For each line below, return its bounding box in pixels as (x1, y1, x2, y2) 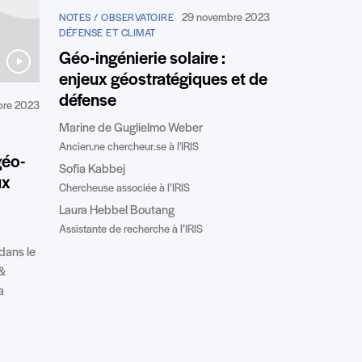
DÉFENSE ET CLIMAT (59, 27, 156, 39)
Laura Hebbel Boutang (59, 204, 175, 217)
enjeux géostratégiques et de (59, 70, 267, 90)
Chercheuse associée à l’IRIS (59, 182, 190, 195)
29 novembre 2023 (182, 11, 270, 24)
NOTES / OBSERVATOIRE (59, 12, 174, 23)
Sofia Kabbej (59, 162, 125, 176)
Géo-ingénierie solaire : (59, 49, 225, 69)
